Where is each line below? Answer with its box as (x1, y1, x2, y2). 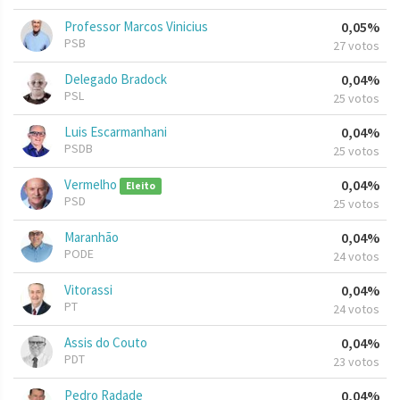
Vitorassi (64, 281, 112, 299)
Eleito (125, 179, 155, 193)
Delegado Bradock (64, 71, 167, 88)
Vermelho (64, 176, 120, 194)
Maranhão (64, 229, 119, 246)
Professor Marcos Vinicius (64, 18, 208, 36)
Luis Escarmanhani (64, 123, 167, 141)
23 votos (333, 354, 379, 371)
